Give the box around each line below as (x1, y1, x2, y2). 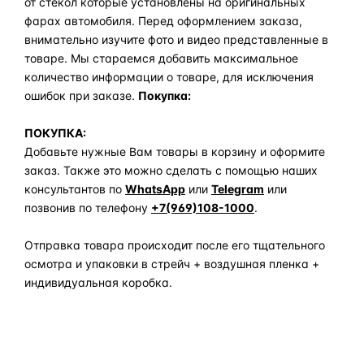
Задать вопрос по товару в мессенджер (79, 317, 298, 331)
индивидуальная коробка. (24, 275, 175, 290)
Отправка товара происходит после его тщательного (24, 238, 325, 253)
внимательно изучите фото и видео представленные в (24, 32, 328, 47)
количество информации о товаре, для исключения (24, 70, 314, 84)
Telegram (211, 182, 264, 197)
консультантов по (24, 182, 125, 197)
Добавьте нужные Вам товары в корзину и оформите (24, 145, 325, 159)
